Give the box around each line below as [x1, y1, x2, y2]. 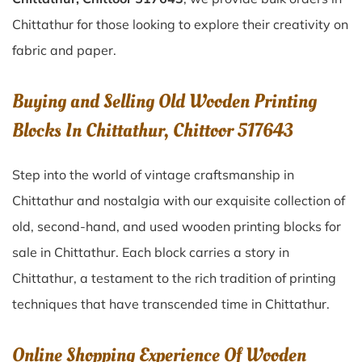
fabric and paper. [12, 42, 116, 58]
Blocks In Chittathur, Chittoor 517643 [12, 117, 293, 144]
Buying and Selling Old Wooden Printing [12, 88, 317, 115]
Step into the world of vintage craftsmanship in [12, 166, 294, 183]
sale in [12, 244, 54, 260]
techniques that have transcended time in [12, 296, 265, 312]
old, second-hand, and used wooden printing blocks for [12, 218, 341, 234]
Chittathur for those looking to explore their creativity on [12, 16, 348, 32]
